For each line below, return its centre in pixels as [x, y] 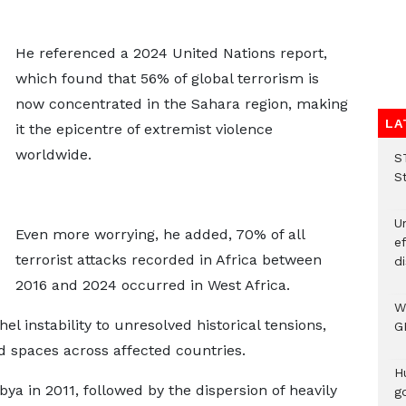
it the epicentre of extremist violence [144, 129]
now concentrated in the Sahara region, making [181, 103]
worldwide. [53, 154]
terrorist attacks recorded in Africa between [168, 259]
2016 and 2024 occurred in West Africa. [152, 285]
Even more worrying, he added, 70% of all [159, 234]
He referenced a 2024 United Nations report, [171, 53]
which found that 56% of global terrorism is [167, 78]
